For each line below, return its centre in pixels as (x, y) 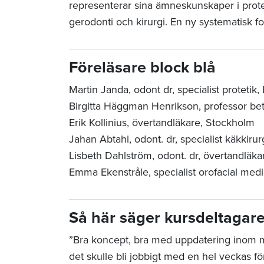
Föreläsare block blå (144, 68)
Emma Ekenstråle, (111, 172)
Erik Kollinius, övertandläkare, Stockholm (162, 123)
